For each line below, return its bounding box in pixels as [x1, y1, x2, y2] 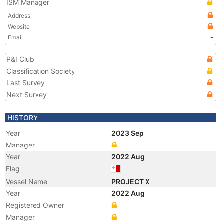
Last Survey [6, 78, 45, 87]
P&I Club [6, 55, 34, 63]
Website [8, 23, 30, 30]
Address [8, 12, 30, 19]
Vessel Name [6, 177, 47, 185]
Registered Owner [6, 201, 64, 209]
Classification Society [6, 67, 75, 75]
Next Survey [6, 90, 47, 99]
